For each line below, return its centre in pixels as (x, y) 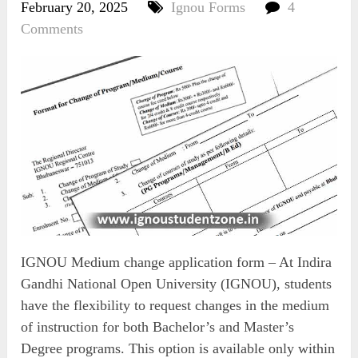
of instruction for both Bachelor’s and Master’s (158, 326)
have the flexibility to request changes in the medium (175, 305)
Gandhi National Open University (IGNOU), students (177, 283)
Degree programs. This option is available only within (178, 348)
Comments (52, 28)
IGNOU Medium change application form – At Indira (177, 262)
